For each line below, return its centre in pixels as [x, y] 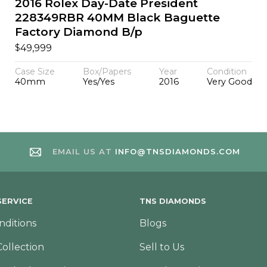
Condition [227, 71]
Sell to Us [162, 247]
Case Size [35, 71]
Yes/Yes [98, 81]
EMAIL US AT [84, 152]
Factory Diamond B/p [78, 32]
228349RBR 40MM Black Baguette [117, 17]
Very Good [230, 81]
